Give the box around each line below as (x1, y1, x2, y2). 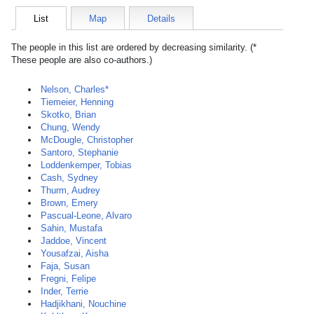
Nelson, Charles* (41, 84, 109, 95)
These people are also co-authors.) (11, 55, 152, 65)
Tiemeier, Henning (41, 97, 114, 107)
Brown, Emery (41, 198, 98, 208)
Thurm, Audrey (41, 185, 100, 196)
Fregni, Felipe (41, 273, 96, 284)
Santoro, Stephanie (41, 147, 118, 158)
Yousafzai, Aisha (41, 248, 109, 259)
